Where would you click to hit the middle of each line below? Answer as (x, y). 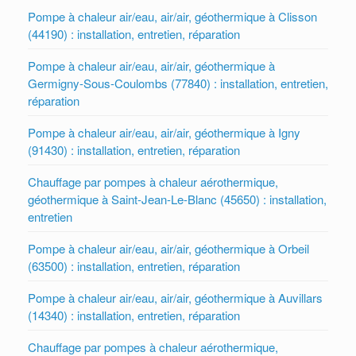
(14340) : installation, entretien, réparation (134, 315)
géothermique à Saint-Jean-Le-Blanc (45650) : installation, (177, 199)
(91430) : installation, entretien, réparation (134, 150)
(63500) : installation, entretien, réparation (134, 266)
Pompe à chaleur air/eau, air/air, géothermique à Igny (164, 133)
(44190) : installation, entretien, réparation (134, 34)
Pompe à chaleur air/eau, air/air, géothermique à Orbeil (168, 249)
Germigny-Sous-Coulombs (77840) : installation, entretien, (178, 83)
